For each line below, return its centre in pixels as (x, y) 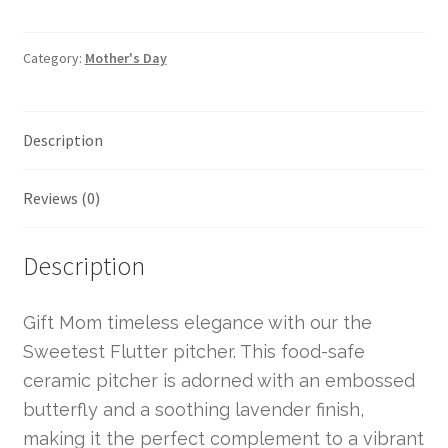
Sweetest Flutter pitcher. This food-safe (193, 351)
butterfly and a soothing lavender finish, (193, 409)
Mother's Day (125, 58)
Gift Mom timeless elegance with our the (197, 322)
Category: (53, 58)
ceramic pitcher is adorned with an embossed (218, 380)
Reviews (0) (61, 198)
